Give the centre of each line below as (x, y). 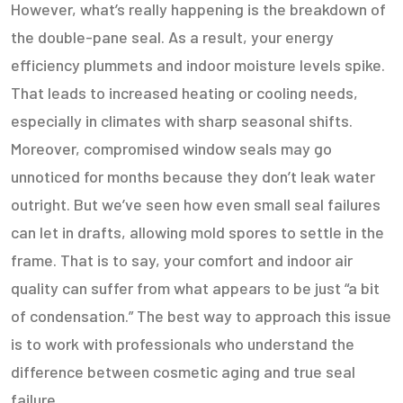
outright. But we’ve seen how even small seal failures (196, 204)
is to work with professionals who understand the (183, 344)
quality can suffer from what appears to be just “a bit (195, 288)
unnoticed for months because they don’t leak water (193, 176)
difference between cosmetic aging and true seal (183, 372)
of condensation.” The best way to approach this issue (201, 316)
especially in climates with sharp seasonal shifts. (182, 121)
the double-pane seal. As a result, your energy (172, 37)
